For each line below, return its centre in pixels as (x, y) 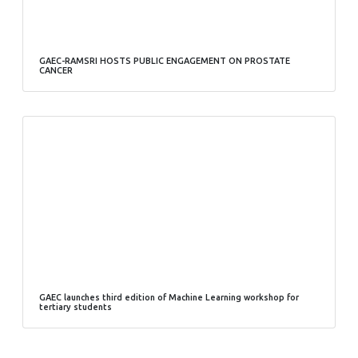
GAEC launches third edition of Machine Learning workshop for (169, 298)
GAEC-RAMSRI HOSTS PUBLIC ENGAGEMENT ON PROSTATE (165, 61)
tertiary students (76, 307)
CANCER (56, 71)
